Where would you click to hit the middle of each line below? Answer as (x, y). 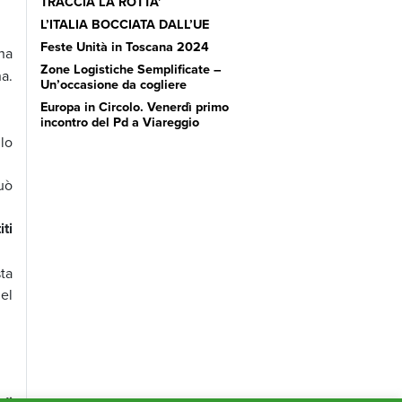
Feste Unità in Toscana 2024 (124, 46)
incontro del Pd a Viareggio (119, 121)
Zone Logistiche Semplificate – (131, 68)
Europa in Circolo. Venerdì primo (134, 106)
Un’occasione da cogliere (113, 83)
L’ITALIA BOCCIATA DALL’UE (124, 23)
